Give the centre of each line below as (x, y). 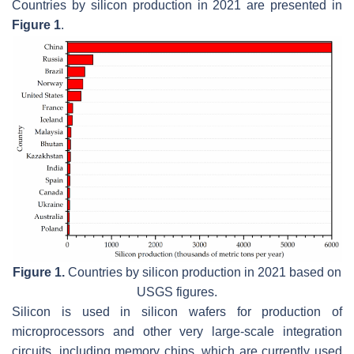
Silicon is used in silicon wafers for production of (177, 312)
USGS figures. (177, 292)
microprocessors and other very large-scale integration (177, 332)
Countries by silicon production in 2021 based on (203, 273)
